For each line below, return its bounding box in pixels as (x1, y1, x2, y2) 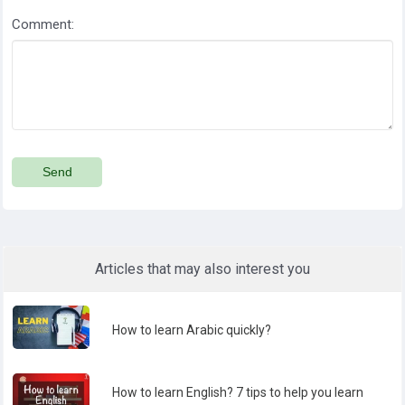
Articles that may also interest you (95, 259, 310, 278)
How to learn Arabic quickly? (112, 323, 272, 338)
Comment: (12, 15, 75, 33)
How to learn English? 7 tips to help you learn (112, 384, 364, 400)
